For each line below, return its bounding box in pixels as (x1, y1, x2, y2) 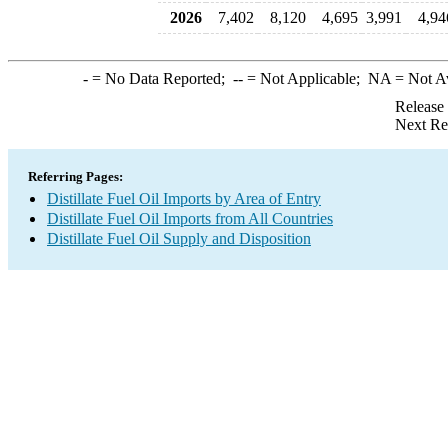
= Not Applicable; (242, 70, 368, 87)
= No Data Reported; (87, 70, 233, 87)
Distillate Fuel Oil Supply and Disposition (47, 230, 311, 247)
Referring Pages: (28, 169, 123, 184)
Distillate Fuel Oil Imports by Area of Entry (47, 190, 321, 207)
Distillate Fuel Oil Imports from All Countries (47, 210, 333, 227)
